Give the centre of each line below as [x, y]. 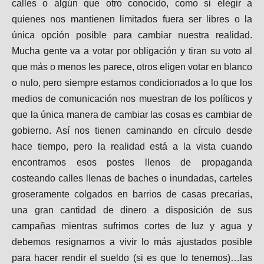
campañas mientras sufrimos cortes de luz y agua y [132, 226]
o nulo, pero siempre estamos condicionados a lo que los [132, 82]
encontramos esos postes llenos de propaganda [132, 162]
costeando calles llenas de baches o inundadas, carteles [132, 178]
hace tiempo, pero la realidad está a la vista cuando [132, 146]
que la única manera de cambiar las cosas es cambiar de [132, 114]
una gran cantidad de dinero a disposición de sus [132, 210]
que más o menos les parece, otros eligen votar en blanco [132, 67]
